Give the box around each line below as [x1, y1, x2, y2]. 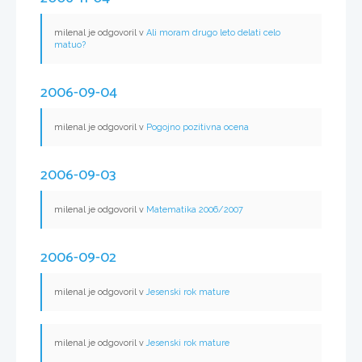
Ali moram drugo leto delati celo [146, 27, 280, 39]
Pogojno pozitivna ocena [146, 122, 249, 133]
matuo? [54, 40, 86, 51]
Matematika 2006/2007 [146, 204, 243, 216]
